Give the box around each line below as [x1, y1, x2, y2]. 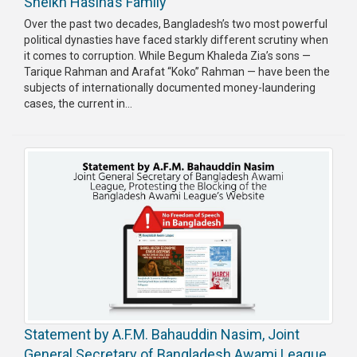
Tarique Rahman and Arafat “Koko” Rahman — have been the [24, 65, 330, 78]
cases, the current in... [24, 96, 132, 110]
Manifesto [12, 189, 64, 202]
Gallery [12, 45, 46, 59]
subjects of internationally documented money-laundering [24, 80, 316, 94]
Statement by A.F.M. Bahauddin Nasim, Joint [24, 326, 300, 343]
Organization [12, 141, 77, 155]
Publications [12, 14, 73, 27]
